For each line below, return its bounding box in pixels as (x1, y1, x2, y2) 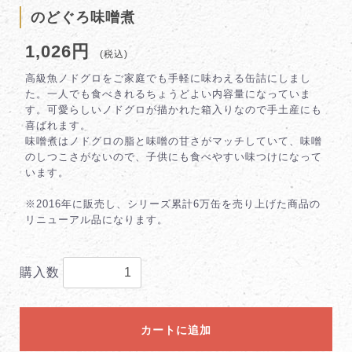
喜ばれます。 (25, 119, 91, 132)
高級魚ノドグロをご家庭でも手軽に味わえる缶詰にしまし (25, 72, 311, 85)
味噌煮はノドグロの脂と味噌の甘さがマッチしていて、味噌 (25, 135, 322, 148)
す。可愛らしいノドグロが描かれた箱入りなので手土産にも (25, 104, 322, 116)
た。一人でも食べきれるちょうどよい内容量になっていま (25, 88, 311, 101)
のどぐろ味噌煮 (31, 9, 135, 26)
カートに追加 (141, 324, 211, 337)
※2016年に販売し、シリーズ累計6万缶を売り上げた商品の (25, 198, 321, 211)
